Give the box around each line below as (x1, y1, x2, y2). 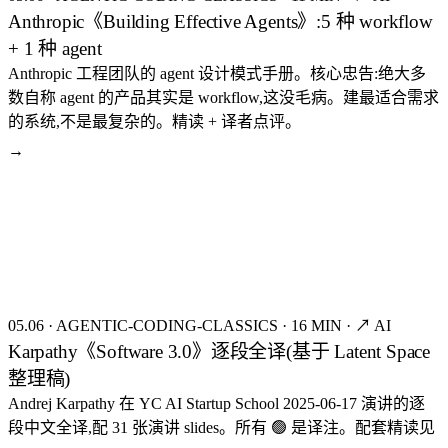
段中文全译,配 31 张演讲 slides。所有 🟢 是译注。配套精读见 (8, 418, 435, 436)
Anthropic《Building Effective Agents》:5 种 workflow (8, 10, 433, 32)
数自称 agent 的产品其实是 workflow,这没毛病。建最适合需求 (8, 88, 439, 106)
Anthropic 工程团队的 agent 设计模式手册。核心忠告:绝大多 (8, 64, 426, 82)
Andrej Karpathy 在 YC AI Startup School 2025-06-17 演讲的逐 (8, 394, 425, 412)
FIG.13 (25, 204, 60, 215)
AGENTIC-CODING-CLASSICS (56, 316, 278, 334)
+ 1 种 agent (8, 37, 102, 59)
